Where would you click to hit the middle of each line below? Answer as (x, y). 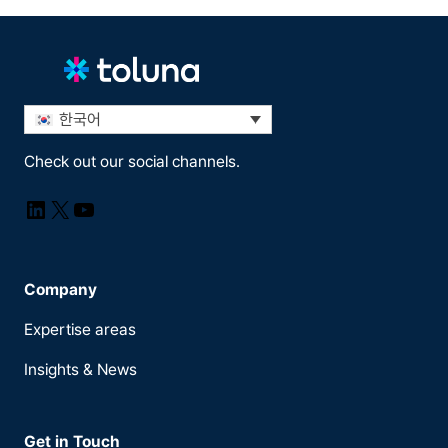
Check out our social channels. (132, 161)
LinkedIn (67, 208)
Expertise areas (80, 329)
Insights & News (80, 369)
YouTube (117, 208)
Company (60, 289)
